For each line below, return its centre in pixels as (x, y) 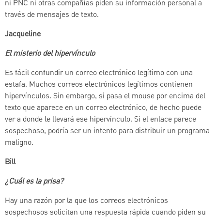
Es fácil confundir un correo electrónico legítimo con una (99, 73)
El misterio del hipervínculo (50, 54)
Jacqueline (23, 34)
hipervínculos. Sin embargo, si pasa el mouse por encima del (105, 96)
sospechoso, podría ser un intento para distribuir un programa (107, 131)
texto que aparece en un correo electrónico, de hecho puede (103, 108)
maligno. (19, 143)
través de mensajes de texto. (52, 15)
